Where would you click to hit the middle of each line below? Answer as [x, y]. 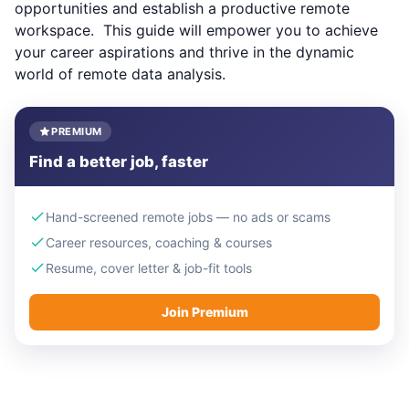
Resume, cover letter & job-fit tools [149, 267]
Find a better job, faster [119, 162]
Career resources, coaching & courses [159, 242]
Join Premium [204, 312]
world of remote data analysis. [120, 74]
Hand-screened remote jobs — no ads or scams [188, 216]
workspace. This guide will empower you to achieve [196, 30]
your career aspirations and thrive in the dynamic [184, 52]
